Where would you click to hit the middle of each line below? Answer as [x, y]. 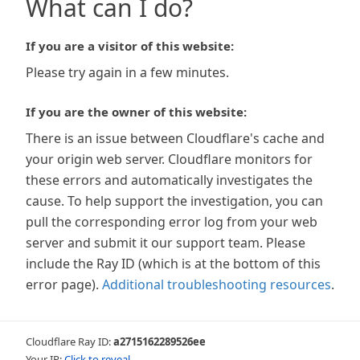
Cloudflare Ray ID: [70, 342]
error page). [62, 284]
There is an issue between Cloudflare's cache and [175, 138]
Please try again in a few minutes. [127, 72]
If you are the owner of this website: [136, 112]
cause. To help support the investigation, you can [174, 201]
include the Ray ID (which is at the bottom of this [173, 264]
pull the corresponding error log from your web [172, 222]
